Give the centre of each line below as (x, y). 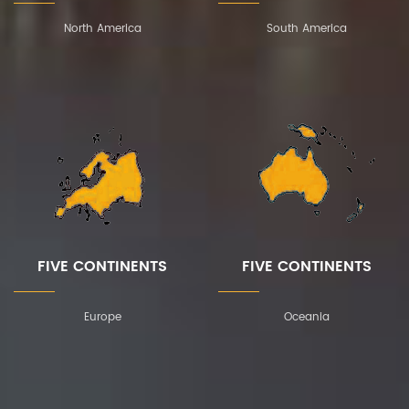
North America (102, 29)
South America (307, 29)
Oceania (307, 318)
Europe (102, 318)
